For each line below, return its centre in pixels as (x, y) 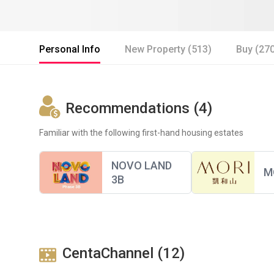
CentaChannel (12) (124, 253)
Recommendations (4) (139, 108)
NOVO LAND (142, 165)
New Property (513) (168, 49)
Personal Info (70, 49)
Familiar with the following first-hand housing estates (141, 132)
